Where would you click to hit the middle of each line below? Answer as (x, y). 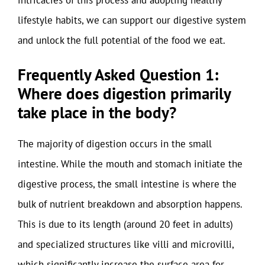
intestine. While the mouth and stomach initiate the (130, 164)
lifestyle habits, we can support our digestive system (132, 20)
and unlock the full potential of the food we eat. (122, 40)
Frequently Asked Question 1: (118, 75)
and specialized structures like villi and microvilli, (126, 244)
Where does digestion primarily (124, 93)
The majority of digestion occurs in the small (115, 144)
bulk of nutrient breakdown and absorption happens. (130, 204)
